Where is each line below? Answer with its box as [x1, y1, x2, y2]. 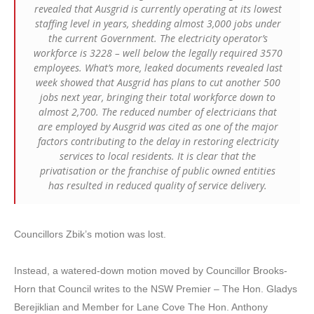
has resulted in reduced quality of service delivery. [48, 178, 267, 192]
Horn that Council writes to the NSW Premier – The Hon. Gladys [14, 282, 297, 294]
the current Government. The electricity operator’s [48, 31, 268, 45]
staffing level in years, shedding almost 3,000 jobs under [34, 16, 281, 30]
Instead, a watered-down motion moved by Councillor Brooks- [14, 264, 287, 276]
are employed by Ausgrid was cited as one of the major [37, 119, 278, 133]
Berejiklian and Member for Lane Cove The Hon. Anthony [14, 301, 268, 313]
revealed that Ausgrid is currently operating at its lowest [34, 1, 282, 15]
